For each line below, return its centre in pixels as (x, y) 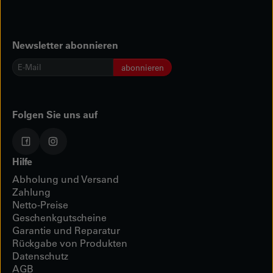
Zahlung (31, 192)
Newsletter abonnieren (65, 44)
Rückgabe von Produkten (70, 243)
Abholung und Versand (66, 179)
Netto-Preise (40, 205)
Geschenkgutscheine (59, 218)
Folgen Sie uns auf (55, 114)
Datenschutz (40, 256)
